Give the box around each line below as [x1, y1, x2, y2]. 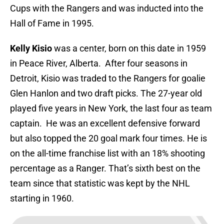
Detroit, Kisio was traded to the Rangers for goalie [10, 73, 205, 84]
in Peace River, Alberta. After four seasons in [10, 58, 187, 69]
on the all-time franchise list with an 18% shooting [10, 148, 205, 159]
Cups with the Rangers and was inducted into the [10, 3, 203, 14]
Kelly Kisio [10, 43, 52, 54]
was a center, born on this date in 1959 [52, 43, 206, 54]
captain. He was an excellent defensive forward [10, 118, 200, 129]
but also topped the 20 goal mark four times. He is [10, 133, 207, 144]
